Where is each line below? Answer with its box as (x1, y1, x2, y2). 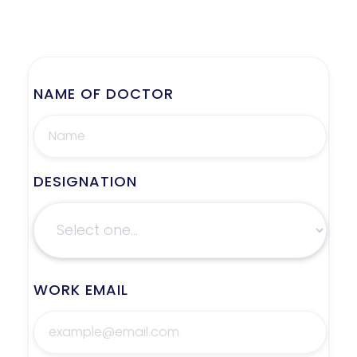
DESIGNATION (33, 171, 137, 191)
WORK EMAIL (33, 279, 128, 300)
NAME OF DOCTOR (33, 83, 174, 104)
